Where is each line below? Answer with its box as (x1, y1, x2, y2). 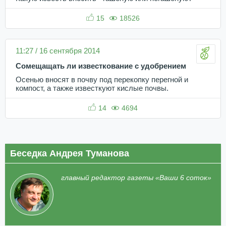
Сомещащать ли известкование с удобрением (16, 62, 186, 70)
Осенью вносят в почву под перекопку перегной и (16, 75, 188, 84)
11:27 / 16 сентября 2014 (16, 46, 100, 55)
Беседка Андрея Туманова (10, 148, 129, 158)
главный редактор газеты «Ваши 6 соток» (61, 173, 211, 182)
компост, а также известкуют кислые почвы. (16, 84, 168, 92)
